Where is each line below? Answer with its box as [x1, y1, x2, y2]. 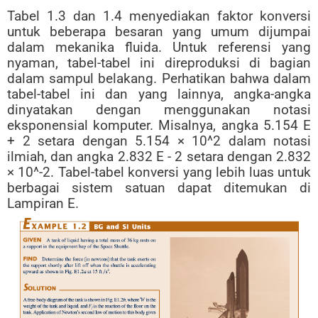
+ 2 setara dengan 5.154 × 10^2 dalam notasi [7, 133, 311, 150]
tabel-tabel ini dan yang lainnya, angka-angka [7, 86, 311, 103]
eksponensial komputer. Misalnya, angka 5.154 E [7, 117, 311, 134]
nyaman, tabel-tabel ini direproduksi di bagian [7, 55, 311, 72]
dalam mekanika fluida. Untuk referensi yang [7, 39, 311, 56]
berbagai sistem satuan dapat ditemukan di [7, 180, 311, 197]
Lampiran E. [7, 195, 79, 212]
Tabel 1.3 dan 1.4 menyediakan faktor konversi [7, 8, 311, 25]
